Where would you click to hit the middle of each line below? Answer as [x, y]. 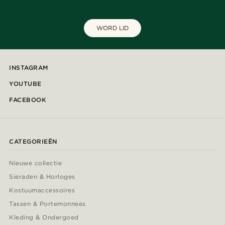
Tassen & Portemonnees [47, 204]
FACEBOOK [28, 100]
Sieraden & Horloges [42, 177]
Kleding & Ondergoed [44, 217]
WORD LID [113, 28]
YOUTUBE [25, 84]
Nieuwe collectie [36, 163]
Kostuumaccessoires [42, 190]
